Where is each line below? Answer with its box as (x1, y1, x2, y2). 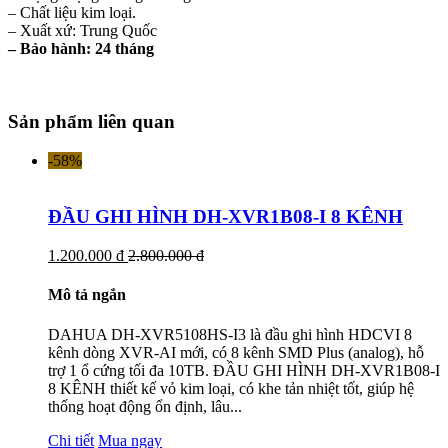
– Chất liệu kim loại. (8, 4, 136, 22)
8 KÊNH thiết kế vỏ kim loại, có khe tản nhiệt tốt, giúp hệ (48, 379, 414, 397)
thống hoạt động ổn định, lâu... (48, 397, 242, 415)
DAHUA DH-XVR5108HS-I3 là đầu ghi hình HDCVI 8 (48, 325, 412, 343)
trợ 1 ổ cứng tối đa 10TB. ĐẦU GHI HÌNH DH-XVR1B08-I (48, 361, 440, 379)
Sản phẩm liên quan (8, 110, 175, 132)
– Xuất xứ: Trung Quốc (8, 22, 157, 40)
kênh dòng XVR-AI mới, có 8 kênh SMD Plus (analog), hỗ (48, 343, 424, 361)
